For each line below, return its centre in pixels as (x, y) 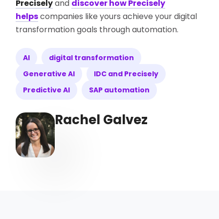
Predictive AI (47, 90)
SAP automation (120, 90)
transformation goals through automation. (97, 29)
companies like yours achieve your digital (118, 16)
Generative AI (49, 74)
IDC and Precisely (126, 74)
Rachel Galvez (101, 120)
